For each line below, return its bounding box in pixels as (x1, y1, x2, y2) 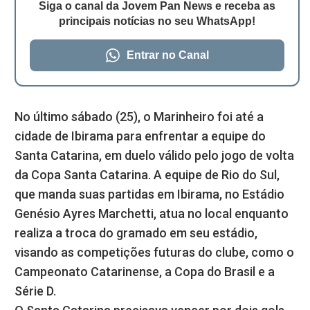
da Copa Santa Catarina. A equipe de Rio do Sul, (15, 167, 280, 182)
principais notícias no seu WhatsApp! (59, 15, 255, 27)
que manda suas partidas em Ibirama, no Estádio (15, 186, 284, 201)
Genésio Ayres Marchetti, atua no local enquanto (15, 206, 289, 221)
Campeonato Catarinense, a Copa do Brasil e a (15, 264, 275, 279)
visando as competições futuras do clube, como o (15, 244, 294, 259)
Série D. (15, 283, 56, 298)
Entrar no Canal (126, 48, 209, 61)
